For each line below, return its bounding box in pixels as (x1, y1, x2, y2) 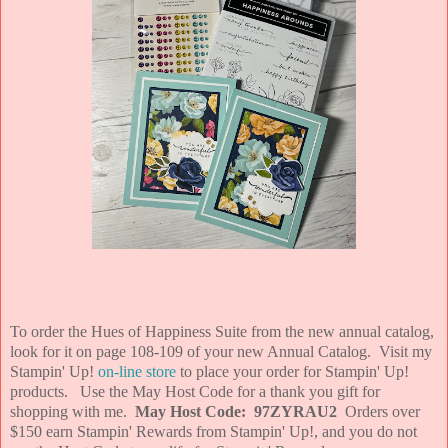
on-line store (98, 363, 176, 381)
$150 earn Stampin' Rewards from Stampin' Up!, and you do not (10, 423, 417, 441)
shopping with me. (10, 403, 135, 421)
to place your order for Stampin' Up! (176, 363, 409, 381)
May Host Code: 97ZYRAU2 (135, 403, 337, 421)
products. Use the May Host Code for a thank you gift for (10, 383, 380, 401)
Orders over (337, 403, 420, 421)
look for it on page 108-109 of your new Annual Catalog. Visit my (10, 343, 432, 361)
